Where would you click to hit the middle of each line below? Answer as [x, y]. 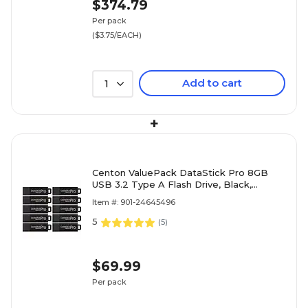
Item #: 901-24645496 [134, 202]
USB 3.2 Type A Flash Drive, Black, [172, 184]
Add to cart [212, 83]
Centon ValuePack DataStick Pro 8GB [180, 173]
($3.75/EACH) [117, 35]
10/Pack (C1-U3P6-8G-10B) [152, 196]
